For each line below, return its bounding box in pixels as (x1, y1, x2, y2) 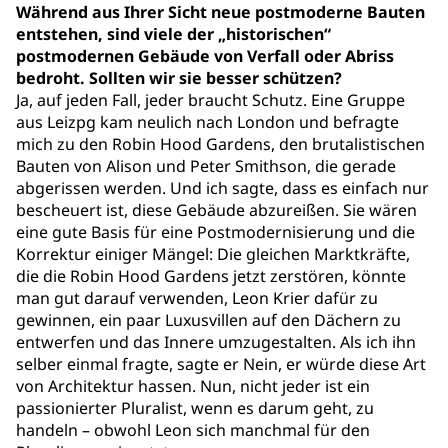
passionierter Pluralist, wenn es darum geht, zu (16, 397, 374, 419)
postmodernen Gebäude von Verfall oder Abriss (16, 45, 394, 67)
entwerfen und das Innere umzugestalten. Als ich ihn (16, 331, 416, 353)
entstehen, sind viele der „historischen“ (16, 23, 331, 45)
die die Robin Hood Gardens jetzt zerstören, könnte (16, 265, 406, 287)
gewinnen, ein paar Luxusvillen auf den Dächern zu (16, 309, 401, 331)
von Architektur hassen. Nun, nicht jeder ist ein (16, 375, 370, 397)
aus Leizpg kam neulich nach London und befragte (16, 111, 399, 133)
